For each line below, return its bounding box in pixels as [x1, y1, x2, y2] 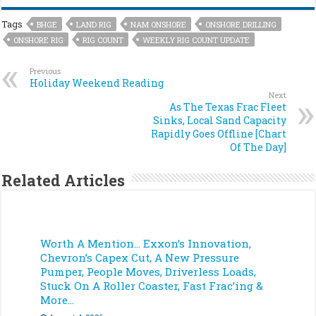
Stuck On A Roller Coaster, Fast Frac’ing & [40, 279, 264, 293]
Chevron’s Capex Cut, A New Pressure [40, 250, 240, 265]
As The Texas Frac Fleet [169, 100, 286, 114]
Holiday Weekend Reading [30, 76, 164, 90]
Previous [30, 66, 61, 77]
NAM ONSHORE [130, 19, 187, 30]
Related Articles [1, 170, 126, 191]
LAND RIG [76, 19, 112, 30]
